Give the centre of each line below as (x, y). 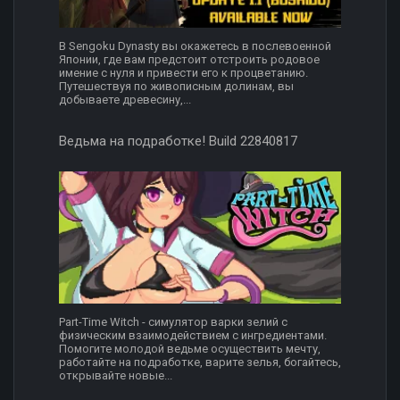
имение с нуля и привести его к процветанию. (183, 73)
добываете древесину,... (125, 100)
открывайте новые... (116, 375)
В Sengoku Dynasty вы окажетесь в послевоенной (195, 46)
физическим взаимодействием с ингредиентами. (193, 335)
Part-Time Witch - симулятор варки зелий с (173, 321)
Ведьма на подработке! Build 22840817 (178, 142)
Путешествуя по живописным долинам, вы (176, 87)
